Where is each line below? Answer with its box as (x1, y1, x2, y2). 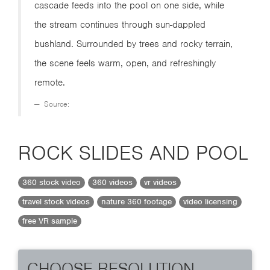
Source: (42, 99, 69, 109)
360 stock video (22, 177, 81, 188)
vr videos (144, 177, 177, 188)
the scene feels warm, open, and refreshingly (34, 57, 216, 69)
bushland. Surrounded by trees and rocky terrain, (34, 38, 233, 50)
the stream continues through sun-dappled (34, 19, 206, 31)
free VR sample (22, 216, 77, 227)
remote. (34, 77, 65, 89)
